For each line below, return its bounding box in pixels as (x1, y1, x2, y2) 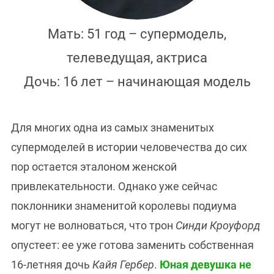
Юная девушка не (160, 258, 251, 272)
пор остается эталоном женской (11, 160, 177, 174)
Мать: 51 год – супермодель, (48, 26, 226, 42)
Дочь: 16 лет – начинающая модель (23, 74, 251, 90)
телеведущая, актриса (67, 50, 207, 66)
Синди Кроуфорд (176, 219, 261, 232)
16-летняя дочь (11, 258, 90, 272)
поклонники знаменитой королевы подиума (11, 199, 237, 213)
